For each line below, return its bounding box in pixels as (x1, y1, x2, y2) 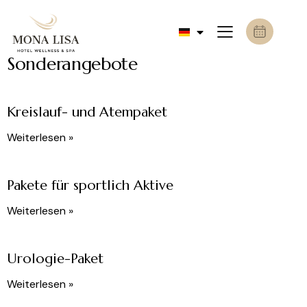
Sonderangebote (7, 53, 138, 75)
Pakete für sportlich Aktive (7, 177, 173, 195)
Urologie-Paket (7, 250, 103, 268)
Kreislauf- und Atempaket (7, 103, 167, 121)
